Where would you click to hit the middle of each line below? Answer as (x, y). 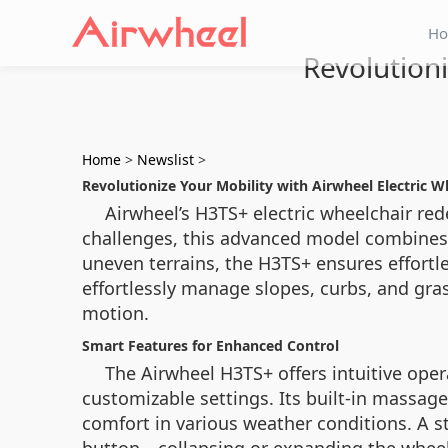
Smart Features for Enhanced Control (210, 345)
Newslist (165, 159)
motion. (115, 313)
